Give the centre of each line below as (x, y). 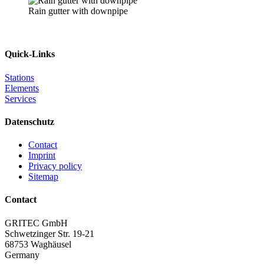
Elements (22, 88)
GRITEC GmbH (36, 223)
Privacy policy (55, 166)
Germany (22, 255)
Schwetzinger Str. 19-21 (49, 233)
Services (20, 98)
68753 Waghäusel (38, 244)
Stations (19, 77)
